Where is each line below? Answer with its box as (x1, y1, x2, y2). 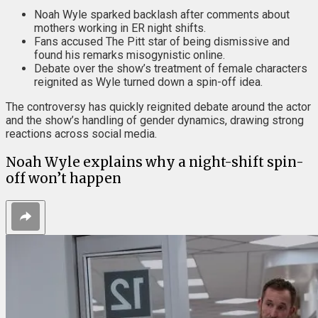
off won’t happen (6, 170, 124, 187)
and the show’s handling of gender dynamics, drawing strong (6, 114, 304, 128)
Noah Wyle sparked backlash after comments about (34, 8, 290, 22)
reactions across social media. (6, 127, 157, 141)
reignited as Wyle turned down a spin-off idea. (34, 75, 263, 89)
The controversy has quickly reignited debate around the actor (6, 100, 311, 114)
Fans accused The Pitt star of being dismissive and (34, 35, 290, 49)
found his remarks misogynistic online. (34, 48, 225, 62)
